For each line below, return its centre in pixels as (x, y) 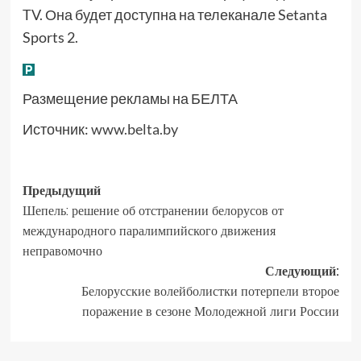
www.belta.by (134, 129)
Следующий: (302, 271)
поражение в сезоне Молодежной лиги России (210, 311)
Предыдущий (61, 191)
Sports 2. (50, 37)
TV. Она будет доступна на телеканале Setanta (174, 15)
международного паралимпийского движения (149, 231)
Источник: (56, 129)
